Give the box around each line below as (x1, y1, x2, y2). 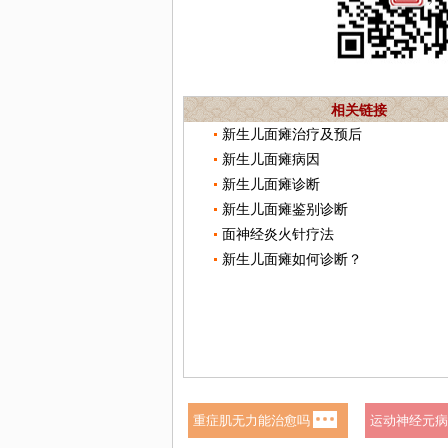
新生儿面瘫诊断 (222, 176, 320, 192)
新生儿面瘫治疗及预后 (222, 126, 362, 142)
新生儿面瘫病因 (222, 151, 320, 167)
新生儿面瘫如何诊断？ (222, 251, 362, 267)
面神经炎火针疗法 (222, 226, 334, 242)
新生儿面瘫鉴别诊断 (222, 201, 348, 217)
